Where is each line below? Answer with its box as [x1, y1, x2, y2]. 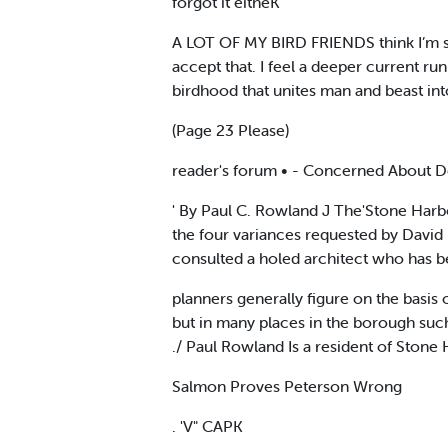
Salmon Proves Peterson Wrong [172, 375, 402, 396]
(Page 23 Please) [172, 119, 289, 140]
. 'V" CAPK [172, 415, 243, 436]
